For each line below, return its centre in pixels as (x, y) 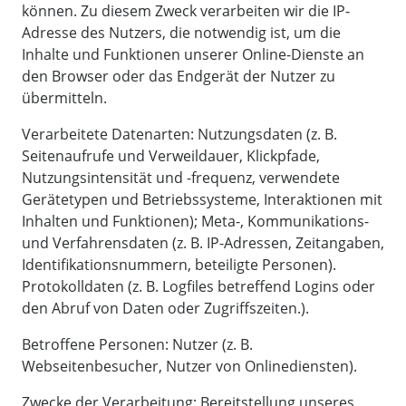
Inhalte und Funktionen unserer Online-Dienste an (193, 55)
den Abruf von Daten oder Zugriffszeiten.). (165, 309)
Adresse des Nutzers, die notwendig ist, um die (181, 33)
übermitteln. (64, 98)
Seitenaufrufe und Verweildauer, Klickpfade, (171, 156)
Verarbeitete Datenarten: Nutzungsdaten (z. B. (179, 135)
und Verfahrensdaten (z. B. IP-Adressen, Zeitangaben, (203, 243)
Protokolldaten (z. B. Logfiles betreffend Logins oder (198, 287)
